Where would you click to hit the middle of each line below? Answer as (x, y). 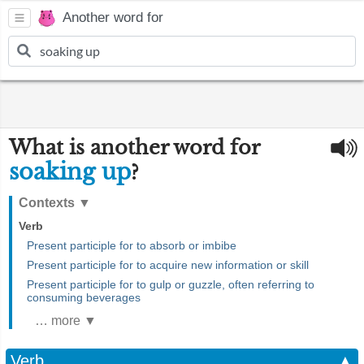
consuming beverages (84, 297)
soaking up (70, 172)
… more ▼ (66, 321)
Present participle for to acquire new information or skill (168, 265)
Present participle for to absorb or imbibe (132, 245)
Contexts (48, 203)
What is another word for (134, 147)
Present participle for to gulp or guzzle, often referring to (171, 284)
